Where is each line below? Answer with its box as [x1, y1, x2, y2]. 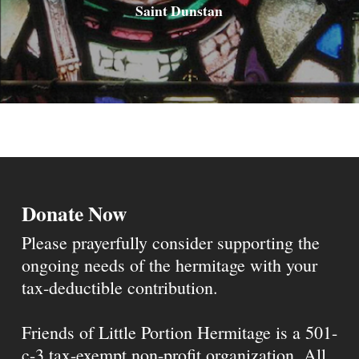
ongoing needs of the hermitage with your [21, 253, 317, 276]
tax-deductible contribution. [21, 276, 218, 299]
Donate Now [21, 198, 127, 228]
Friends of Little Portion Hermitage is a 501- [21, 321, 337, 344]
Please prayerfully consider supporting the [21, 231, 320, 254]
